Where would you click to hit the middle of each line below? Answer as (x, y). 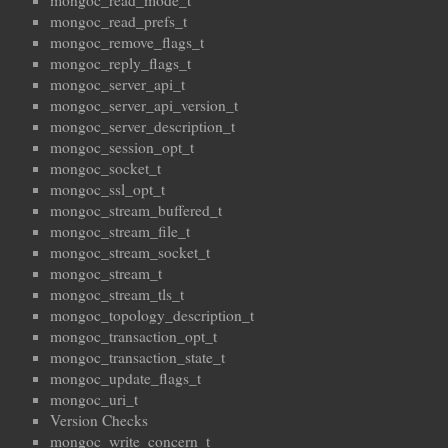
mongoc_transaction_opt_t (133, 336)
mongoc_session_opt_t (122, 147)
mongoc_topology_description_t (152, 315)
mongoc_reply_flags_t (120, 63)
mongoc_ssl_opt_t (107, 189)
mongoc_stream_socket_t (130, 252)
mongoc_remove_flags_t (127, 42)
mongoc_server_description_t (142, 126)
